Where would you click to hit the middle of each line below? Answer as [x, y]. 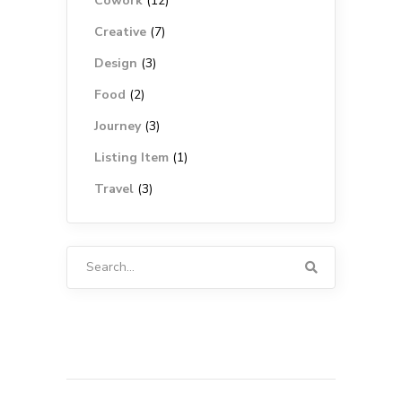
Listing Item [131, 157]
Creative [120, 32]
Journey [118, 126]
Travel [114, 189]
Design [116, 63]
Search [86, 256]
